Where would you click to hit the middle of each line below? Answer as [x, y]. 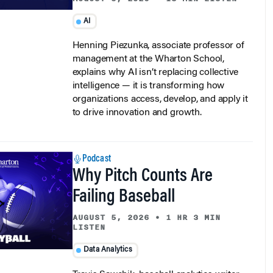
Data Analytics [108, 240]
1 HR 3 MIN [193, 207]
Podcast [96, 149]
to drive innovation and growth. [137, 103]
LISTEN [89, 217]
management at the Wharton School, [148, 49]
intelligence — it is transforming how [148, 76]
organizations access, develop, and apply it [160, 89]
